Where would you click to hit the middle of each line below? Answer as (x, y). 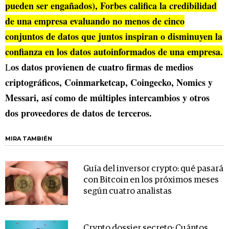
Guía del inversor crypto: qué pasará (153, 169)
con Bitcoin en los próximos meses (151, 180)
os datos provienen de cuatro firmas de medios (102, 67)
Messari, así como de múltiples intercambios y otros (107, 98)
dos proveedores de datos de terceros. (78, 113)
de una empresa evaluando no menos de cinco (95, 21)
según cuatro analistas (127, 192)
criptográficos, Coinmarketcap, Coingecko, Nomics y (109, 83)
